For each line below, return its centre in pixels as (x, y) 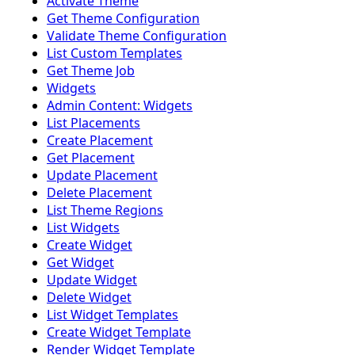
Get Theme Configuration (123, 19)
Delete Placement (99, 193)
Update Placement (102, 176)
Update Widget (92, 280)
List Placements (94, 123)
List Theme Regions (105, 210)
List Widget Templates (113, 315)
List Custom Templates (115, 53)
